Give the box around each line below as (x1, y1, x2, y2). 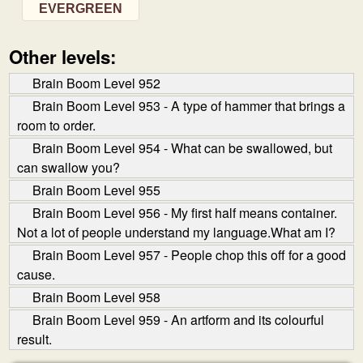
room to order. (17, 116, 96, 135)
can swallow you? (17, 158, 120, 177)
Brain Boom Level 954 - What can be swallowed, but (32, 139, 332, 157)
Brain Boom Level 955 (32, 181, 160, 199)
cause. (17, 265, 55, 284)
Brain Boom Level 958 (32, 288, 160, 306)
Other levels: (9, 44, 116, 70)
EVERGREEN (39, 2, 122, 15)
